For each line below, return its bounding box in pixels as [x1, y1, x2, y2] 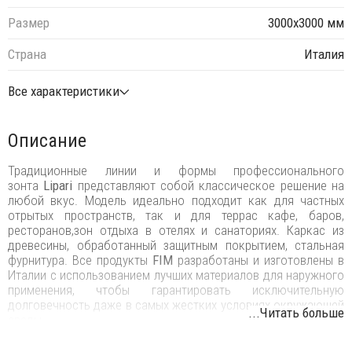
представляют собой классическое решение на [77, 177, 345, 193]
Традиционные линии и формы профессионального [8, 162, 344, 178]
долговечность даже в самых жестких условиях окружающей [8, 296, 344, 313]
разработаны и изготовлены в [178, 251, 344, 268]
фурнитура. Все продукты [8, 251, 148, 268]
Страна [8, 46, 46, 63]
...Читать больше [248, 304, 344, 321]
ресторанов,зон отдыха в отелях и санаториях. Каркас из [8, 222, 344, 238]
